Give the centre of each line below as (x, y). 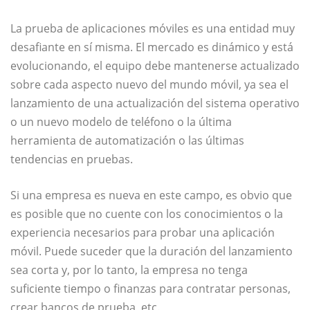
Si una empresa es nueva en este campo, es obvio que (151, 195)
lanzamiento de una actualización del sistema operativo (155, 103)
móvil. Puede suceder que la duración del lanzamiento (152, 251)
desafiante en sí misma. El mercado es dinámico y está (152, 47)
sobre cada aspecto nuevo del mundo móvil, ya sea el (149, 84)
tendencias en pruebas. (72, 159)
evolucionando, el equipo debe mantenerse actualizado (155, 65)
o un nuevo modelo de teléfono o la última (121, 121)
